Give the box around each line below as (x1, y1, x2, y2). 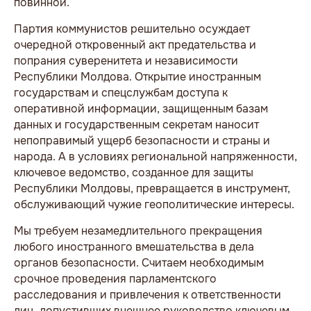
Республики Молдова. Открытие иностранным (14, 69, 261, 84)
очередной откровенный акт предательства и (14, 37, 256, 52)
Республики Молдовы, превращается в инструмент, (14, 180, 290, 196)
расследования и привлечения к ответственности (14, 287, 281, 302)
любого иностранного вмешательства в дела (14, 239, 254, 254)
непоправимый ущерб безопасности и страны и (14, 133, 270, 148)
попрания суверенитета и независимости (14, 53, 238, 68)
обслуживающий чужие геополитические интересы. (14, 196, 294, 212)
